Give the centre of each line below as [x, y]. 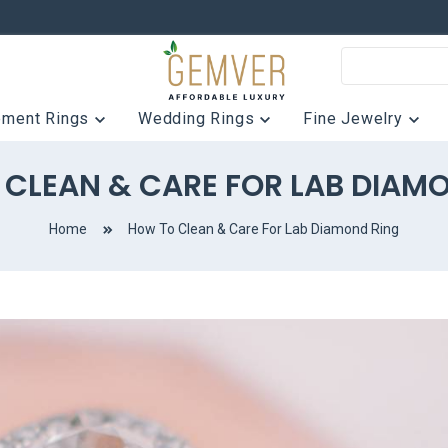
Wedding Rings [199, 118]
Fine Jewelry [355, 118]
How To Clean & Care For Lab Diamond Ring [263, 229]
